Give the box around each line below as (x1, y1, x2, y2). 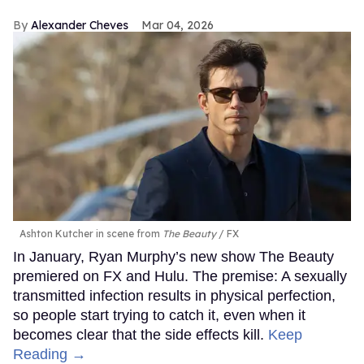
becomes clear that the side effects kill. (13, 327, 268, 344)
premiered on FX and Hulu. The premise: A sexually (13, 268, 347, 285)
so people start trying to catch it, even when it (13, 307, 305, 324)
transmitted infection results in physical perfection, (13, 288, 336, 305)
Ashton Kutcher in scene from (19, 227, 162, 240)
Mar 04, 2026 (141, 17, 214, 32)
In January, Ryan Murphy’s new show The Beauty (13, 249, 334, 266)
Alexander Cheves (31, 17, 128, 32)
